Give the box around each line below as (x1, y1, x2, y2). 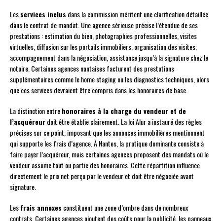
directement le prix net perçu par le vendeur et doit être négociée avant (10, 171, 194, 182)
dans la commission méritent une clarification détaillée (66, 9, 208, 20)
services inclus (20, 9, 66, 20)
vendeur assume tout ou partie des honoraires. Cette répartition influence (10, 160, 200, 171)
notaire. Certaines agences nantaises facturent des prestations (10, 63, 174, 74)
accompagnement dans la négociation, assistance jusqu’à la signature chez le (10, 52, 208, 63)
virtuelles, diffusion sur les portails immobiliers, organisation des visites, (10, 41, 197, 52)
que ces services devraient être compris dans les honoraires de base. (10, 85, 187, 96)
